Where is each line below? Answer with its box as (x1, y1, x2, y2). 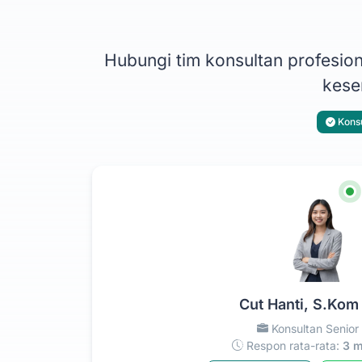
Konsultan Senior (268, 321, 359, 335)
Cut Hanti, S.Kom (238, 295, 359, 313)
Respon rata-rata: (242, 338, 343, 352)
